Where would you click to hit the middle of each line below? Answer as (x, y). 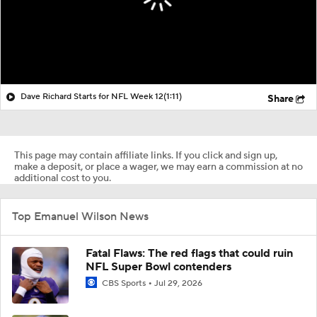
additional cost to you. (63, 178)
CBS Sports (124, 283)
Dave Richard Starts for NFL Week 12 (92, 96)
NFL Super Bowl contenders (158, 266)
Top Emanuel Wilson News (80, 216)
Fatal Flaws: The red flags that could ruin (189, 253)
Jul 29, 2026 (178, 283)
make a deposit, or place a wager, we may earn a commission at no (158, 167)
